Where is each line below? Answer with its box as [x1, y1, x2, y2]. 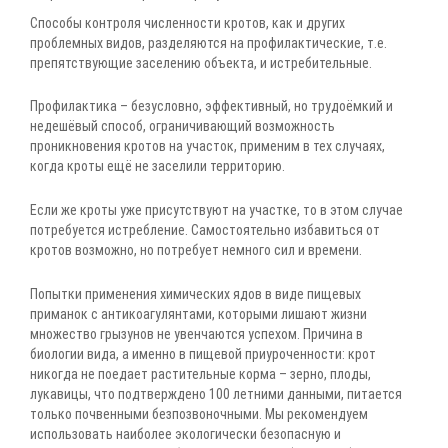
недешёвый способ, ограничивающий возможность [30, 118, 335, 135]
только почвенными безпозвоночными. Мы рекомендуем [30, 405, 368, 422]
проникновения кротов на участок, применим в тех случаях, [30, 138, 385, 155]
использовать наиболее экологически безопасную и [30, 425, 341, 442]
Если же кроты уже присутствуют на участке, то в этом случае [30, 202, 403, 219]
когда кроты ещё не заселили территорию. [30, 158, 285, 175]
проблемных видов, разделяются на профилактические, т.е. [30, 34, 387, 51]
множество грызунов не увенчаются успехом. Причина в [30, 325, 363, 342]
